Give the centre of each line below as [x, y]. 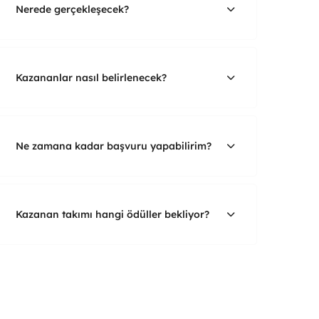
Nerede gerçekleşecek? [72, 9]
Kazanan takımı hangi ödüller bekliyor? [113, 214]
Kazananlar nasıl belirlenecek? [91, 77]
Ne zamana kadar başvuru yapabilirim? [114, 146]
